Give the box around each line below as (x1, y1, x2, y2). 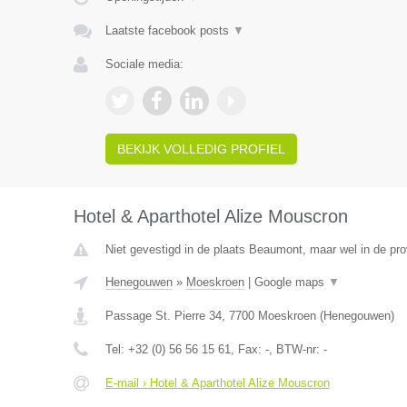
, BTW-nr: (268, 342, 323, 356)
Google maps (253, 275, 328, 289)
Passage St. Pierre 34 (104, 309, 222, 323)
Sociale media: (104, 57, 184, 71)
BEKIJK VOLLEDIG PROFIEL (116, 142, 285, 156)
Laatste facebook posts (104, 24, 233, 37)
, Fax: (230, 342, 265, 356)
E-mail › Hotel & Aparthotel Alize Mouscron (104, 376, 330, 390)
